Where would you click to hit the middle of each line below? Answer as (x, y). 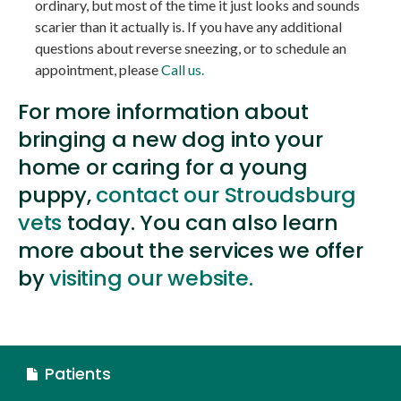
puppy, (57, 195)
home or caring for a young (163, 167)
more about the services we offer (191, 251)
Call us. (184, 69)
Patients (78, 374)
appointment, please (98, 69)
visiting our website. (151, 278)
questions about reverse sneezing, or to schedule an (191, 47)
